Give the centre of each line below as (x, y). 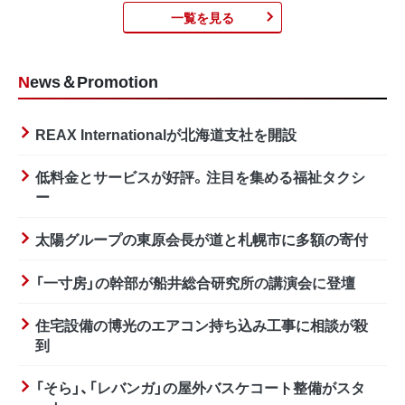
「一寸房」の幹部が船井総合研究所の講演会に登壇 (196, 282)
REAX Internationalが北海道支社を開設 (166, 133)
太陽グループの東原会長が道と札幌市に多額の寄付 (202, 239)
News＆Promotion (94, 80)
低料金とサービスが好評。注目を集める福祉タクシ (201, 177)
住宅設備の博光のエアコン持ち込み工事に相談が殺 (202, 324)
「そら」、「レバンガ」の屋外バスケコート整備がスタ (201, 387)
